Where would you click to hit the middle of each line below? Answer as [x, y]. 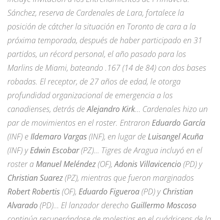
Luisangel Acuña [176, 136]
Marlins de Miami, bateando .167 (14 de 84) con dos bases [107, 68]
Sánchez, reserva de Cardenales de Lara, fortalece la [96, 13]
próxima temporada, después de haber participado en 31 [105, 40]
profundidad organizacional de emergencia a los [90, 95]
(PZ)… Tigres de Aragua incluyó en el [141, 150]
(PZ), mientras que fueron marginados [128, 178]
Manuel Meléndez [65, 164]
